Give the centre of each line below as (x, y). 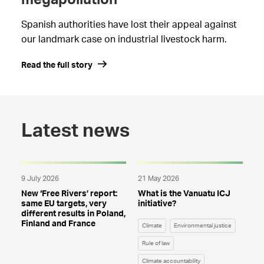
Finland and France (58, 224)
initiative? (157, 204)
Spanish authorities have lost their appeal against (129, 25)
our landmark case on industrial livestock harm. (124, 40)
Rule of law (156, 244)
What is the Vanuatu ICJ (184, 194)
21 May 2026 (159, 179)
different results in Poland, (73, 214)
